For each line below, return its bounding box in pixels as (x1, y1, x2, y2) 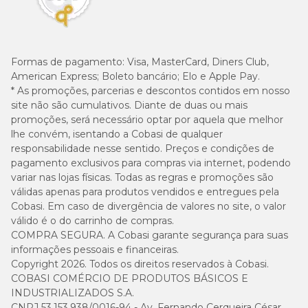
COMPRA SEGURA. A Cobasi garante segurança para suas (11, 229, 288, 241)
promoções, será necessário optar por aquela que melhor (11, 113, 283, 126)
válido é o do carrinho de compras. (11, 214, 174, 227)
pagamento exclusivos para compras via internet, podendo (11, 157, 291, 169)
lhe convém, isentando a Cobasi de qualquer (11, 128, 223, 140)
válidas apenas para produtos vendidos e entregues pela (11, 186, 279, 198)
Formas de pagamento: (11, 56, 127, 68)
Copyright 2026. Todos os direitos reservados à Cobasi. (11, 258, 269, 270)
